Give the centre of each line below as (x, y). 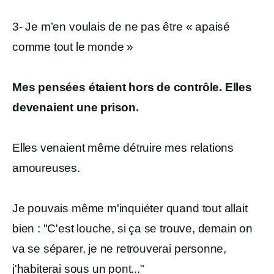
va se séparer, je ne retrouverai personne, (120, 249)
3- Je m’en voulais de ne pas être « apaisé (121, 27)
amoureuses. (46, 168)
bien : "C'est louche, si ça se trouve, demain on (132, 228)
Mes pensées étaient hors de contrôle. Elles (132, 87)
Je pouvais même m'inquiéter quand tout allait (130, 208)
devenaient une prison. (76, 107)
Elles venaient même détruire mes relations (123, 148)
